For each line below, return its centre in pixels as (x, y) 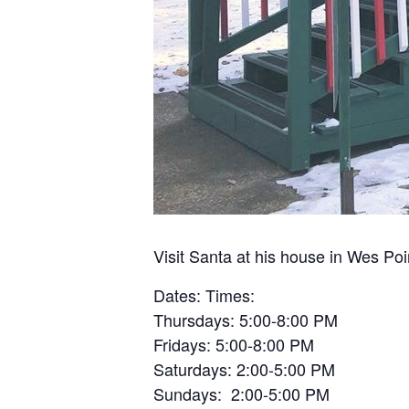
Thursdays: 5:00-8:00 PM (246, 320)
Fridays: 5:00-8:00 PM (234, 344)
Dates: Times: (204, 295)
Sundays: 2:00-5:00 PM (241, 393)
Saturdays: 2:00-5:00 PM (244, 369)
